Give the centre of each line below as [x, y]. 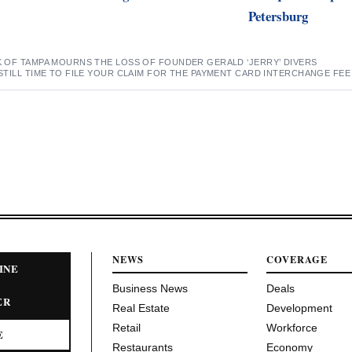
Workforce [292, 327]
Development [300, 308]
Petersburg [278, 16]
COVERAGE [297, 259]
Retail [126, 327]
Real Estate [141, 308]
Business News [150, 288]
